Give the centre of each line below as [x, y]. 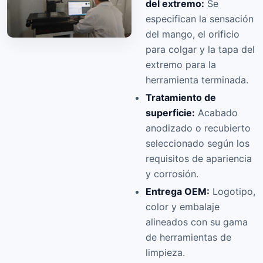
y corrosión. [172, 174]
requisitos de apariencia [199, 159]
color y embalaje [183, 207]
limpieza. [165, 253]
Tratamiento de [181, 98]
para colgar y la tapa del [200, 50]
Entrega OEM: [178, 192]
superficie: [170, 113]
